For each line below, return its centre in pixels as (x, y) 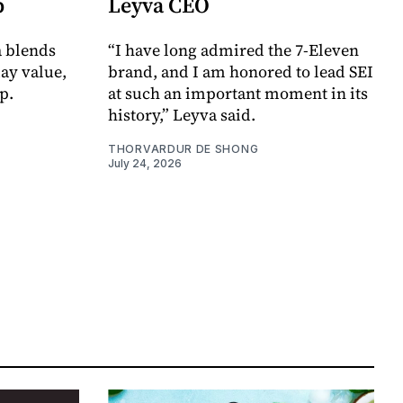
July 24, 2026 (145, 164)
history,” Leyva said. (182, 115)
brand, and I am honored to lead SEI (241, 72)
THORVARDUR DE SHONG (184, 149)
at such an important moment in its (238, 94)
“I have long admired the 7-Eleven (233, 50)
